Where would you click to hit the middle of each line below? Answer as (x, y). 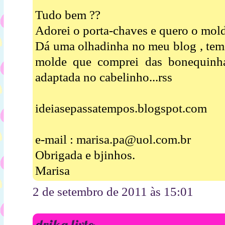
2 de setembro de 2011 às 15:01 (113, 191)
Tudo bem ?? (68, 15)
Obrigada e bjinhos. (85, 155)
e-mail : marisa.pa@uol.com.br (113, 139)
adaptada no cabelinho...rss (104, 77)
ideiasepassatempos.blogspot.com (121, 108)
